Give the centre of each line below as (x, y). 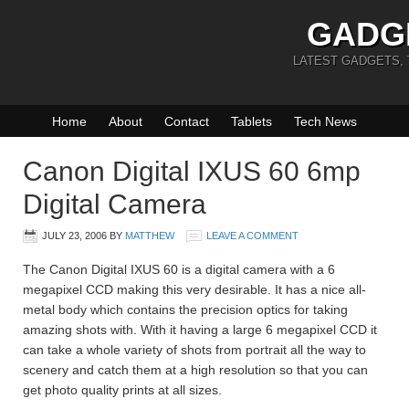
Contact (187, 121)
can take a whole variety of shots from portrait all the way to (194, 350)
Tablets (252, 121)
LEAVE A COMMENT (252, 236)
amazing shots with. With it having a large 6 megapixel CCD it (200, 330)
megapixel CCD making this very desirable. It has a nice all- (194, 289)
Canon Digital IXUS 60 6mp (192, 171)
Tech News (325, 121)
